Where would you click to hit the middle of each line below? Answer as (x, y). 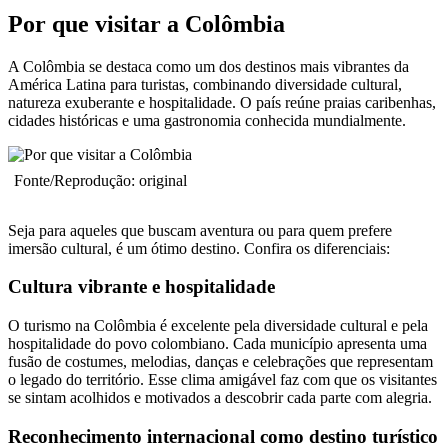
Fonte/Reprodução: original (100, 180)
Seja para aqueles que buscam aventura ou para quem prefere (200, 230)
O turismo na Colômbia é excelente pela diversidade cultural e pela (218, 326)
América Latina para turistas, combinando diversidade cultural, (205, 84)
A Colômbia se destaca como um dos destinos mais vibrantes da (208, 66)
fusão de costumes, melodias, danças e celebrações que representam (220, 362)
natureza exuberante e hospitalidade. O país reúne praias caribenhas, (222, 102)
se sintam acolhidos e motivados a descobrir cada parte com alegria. (220, 398)
